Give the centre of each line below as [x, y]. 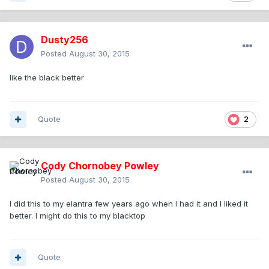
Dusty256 [65, 40]
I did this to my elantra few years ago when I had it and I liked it [129, 204]
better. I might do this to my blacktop [77, 216]
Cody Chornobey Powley [100, 166]
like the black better [47, 78]
